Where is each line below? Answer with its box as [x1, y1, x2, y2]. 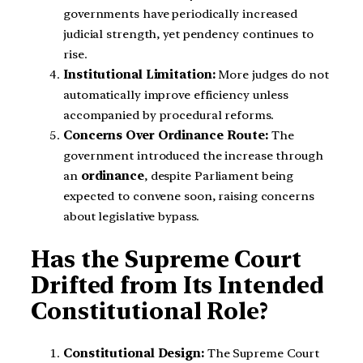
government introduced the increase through [63, 148, 323, 164]
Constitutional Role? [31, 297, 268, 325]
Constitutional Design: [63, 345, 204, 361]
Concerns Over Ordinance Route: [63, 128, 268, 143]
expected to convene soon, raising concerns [63, 189, 314, 204]
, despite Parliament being [143, 169, 294, 184]
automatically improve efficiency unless [63, 88, 289, 103]
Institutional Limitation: [63, 67, 216, 83]
